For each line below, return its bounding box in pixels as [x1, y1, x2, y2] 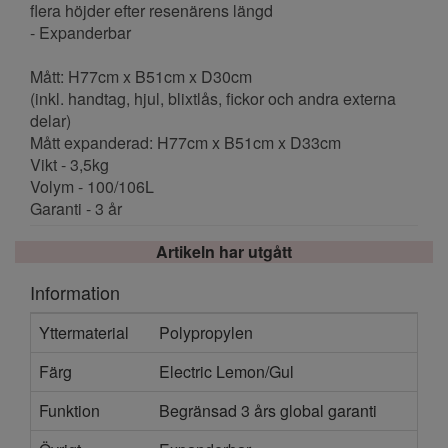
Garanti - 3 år [30, 197, 122, 220]
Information [30, 279, 120, 305]
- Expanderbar [30, 21, 131, 44]
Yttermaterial [39, 321, 129, 344]
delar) [30, 109, 71, 132]
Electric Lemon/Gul [159, 360, 294, 383]
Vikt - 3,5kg [30, 153, 109, 176]
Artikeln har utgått [156, 240, 292, 263]
